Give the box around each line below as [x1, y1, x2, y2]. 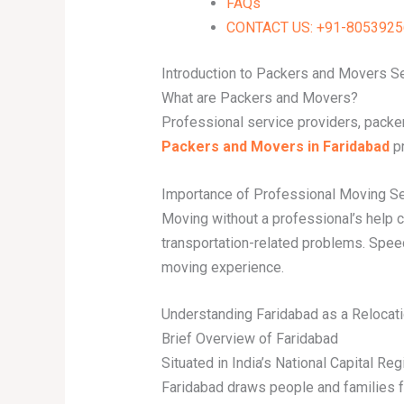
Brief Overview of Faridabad [161, 330, 338, 348]
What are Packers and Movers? [161, 88, 358, 106]
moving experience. [161, 258, 284, 276]
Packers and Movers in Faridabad [161, 137, 390, 155]
